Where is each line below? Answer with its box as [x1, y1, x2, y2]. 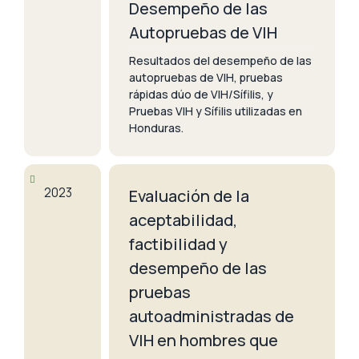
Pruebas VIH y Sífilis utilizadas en [129, 103, 302, 119]
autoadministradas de [129, 305, 294, 327]
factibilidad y [129, 232, 228, 255]
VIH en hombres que [129, 329, 278, 351]
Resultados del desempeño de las [129, 52, 312, 68]
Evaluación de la [129, 184, 249, 207]
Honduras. [129, 119, 184, 135]
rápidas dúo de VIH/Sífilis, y [129, 86, 273, 102]
